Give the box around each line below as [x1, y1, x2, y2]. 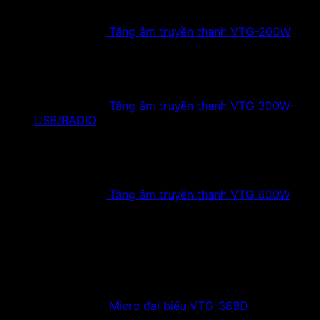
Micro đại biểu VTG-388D [109, 299, 249, 313]
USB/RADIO [34, 113, 96, 127]
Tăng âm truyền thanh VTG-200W [109, 24, 291, 39]
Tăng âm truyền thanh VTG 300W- [109, 99, 294, 113]
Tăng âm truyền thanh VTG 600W [109, 187, 290, 201]
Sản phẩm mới [6, 213, 83, 227]
